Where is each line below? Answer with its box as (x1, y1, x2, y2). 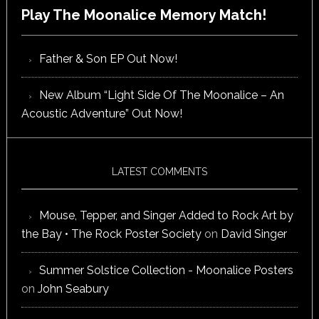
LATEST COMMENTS (111, 166, 207, 178)
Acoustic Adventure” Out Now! (21, 107, 182, 121)
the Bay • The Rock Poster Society (21, 227, 202, 241)
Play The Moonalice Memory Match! (21, 6, 266, 24)
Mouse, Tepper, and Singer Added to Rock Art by (38, 209, 293, 223)
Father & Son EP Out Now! (38, 52, 177, 66)
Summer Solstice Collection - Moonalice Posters (38, 263, 293, 278)
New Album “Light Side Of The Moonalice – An (38, 88, 284, 103)
